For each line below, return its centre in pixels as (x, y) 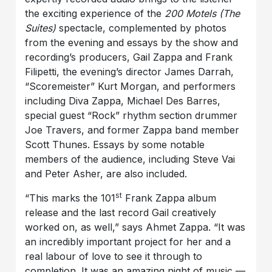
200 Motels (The (202, 13)
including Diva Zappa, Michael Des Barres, (123, 100)
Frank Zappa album (169, 198)
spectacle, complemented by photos (143, 28)
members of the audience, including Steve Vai (130, 159)
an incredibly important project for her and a (128, 241)
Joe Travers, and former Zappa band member (132, 130)
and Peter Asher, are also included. (106, 173)
